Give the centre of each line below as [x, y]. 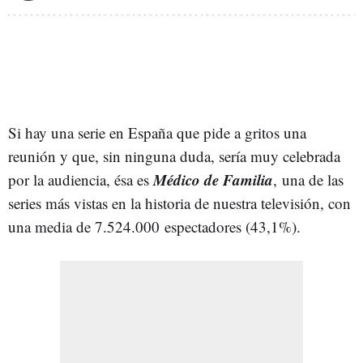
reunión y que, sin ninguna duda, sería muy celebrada [174, 156]
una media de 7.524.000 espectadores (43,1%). [154, 226]
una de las [313, 179]
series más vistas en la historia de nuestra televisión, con [179, 203]
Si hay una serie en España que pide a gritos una [157, 132]
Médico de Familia [213, 179]
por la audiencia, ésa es [81, 179]
